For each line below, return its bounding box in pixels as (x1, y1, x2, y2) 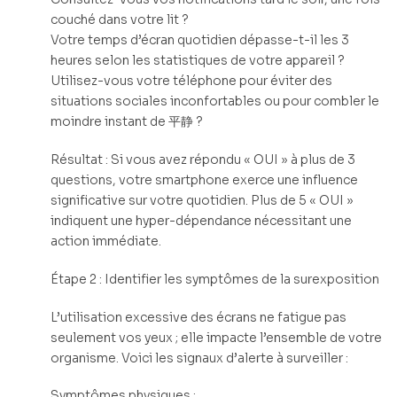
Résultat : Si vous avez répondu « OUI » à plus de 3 (51, 151, 355, 167)
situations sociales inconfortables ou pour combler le (51, 93, 379, 110)
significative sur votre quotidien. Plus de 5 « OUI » (51, 191, 354, 208)
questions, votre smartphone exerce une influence (51, 171, 358, 188)
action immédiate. (51, 232, 161, 249)
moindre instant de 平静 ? (51, 113, 203, 130)
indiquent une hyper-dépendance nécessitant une (51, 212, 352, 229)
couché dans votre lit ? (51, 12, 189, 28)
